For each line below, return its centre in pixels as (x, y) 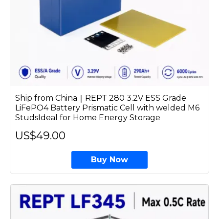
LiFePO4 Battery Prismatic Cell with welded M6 (107, 108)
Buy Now (109, 159)
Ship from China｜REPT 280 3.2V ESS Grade (101, 98)
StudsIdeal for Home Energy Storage (88, 117)
